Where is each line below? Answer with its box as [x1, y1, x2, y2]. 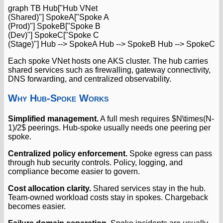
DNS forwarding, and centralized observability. [8, 74, 171, 83]
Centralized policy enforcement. [8, 149, 127, 158]
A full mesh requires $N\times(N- [99, 114, 214, 123]
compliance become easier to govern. [8, 167, 140, 176]
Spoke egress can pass [127, 149, 212, 158]
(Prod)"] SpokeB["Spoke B [8, 21, 101, 30]
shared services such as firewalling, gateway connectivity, [8, 65, 211, 74]
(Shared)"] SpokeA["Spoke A [8, 12, 109, 21]
